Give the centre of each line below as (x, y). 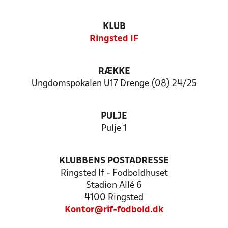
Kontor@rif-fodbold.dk (114, 210)
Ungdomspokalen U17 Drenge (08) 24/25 (114, 84)
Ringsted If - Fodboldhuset (114, 173)
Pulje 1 (114, 129)
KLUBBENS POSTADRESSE (114, 161)
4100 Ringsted (114, 198)
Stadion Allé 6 (114, 186)
